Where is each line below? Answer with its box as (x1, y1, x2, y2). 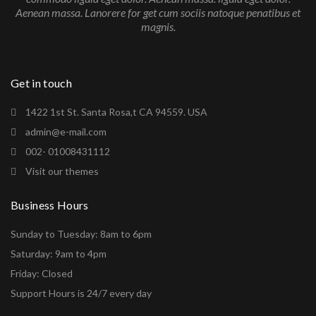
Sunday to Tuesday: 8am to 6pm (11, 228, 152, 240)
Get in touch (11, 76, 72, 90)
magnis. (140, 20, 176, 33)
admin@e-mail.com (23, 126, 107, 138)
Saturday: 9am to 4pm (11, 248, 107, 260)
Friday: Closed (11, 267, 73, 279)
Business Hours (11, 198, 89, 212)
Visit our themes (25, 165, 99, 177)
